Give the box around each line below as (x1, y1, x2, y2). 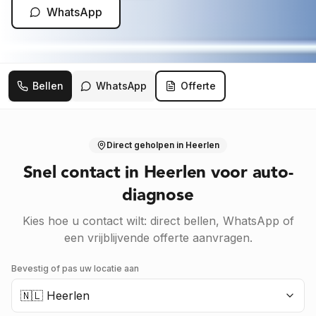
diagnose (122, 182, 194, 209)
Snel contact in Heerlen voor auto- (23, 159, 293, 186)
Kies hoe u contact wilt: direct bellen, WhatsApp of (22, 214, 294, 228)
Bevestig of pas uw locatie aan (11, 263, 139, 274)
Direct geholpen (107, 140, 174, 150)
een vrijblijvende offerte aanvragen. (63, 231, 253, 245)
